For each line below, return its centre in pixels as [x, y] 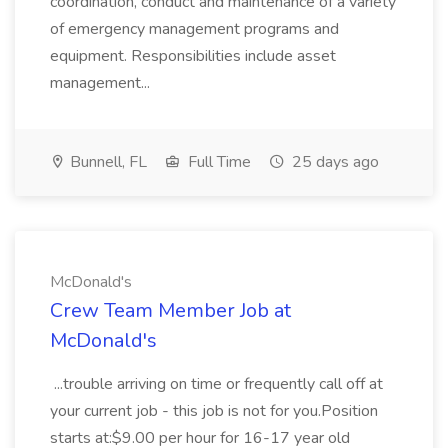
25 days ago [333, 162]
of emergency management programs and [194, 29]
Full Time [217, 162]
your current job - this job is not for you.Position [214, 411]
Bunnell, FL [106, 162]
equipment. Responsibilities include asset [193, 56]
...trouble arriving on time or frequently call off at [216, 384]
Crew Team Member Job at [170, 310]
